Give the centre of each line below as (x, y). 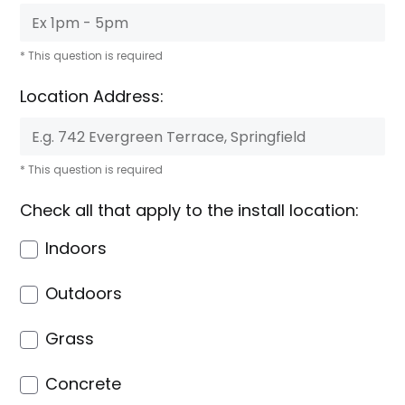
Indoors (76, 248)
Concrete (84, 384)
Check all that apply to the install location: (190, 210)
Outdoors (84, 293)
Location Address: (92, 96)
